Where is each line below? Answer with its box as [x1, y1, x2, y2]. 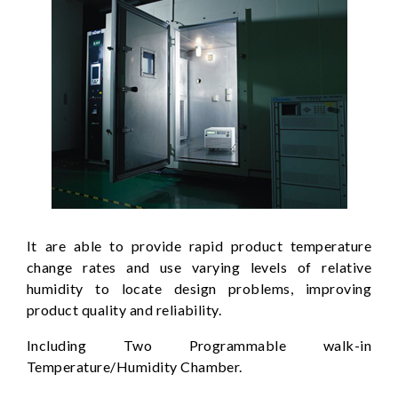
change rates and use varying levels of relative [27, 258, 371, 275]
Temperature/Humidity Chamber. [27, 357, 243, 375]
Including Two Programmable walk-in [27, 336, 371, 354]
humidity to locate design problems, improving [27, 279, 371, 297]
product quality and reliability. [27, 300, 222, 318]
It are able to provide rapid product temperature [27, 236, 371, 254]
